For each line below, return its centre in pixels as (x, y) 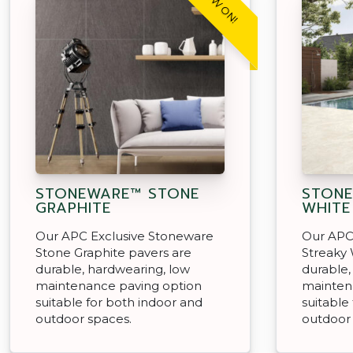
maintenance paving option (119, 285)
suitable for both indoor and (119, 302)
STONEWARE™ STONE (117, 193)
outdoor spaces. (84, 318)
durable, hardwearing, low (113, 269)
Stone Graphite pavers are (113, 252)
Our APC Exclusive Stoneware (124, 236)
